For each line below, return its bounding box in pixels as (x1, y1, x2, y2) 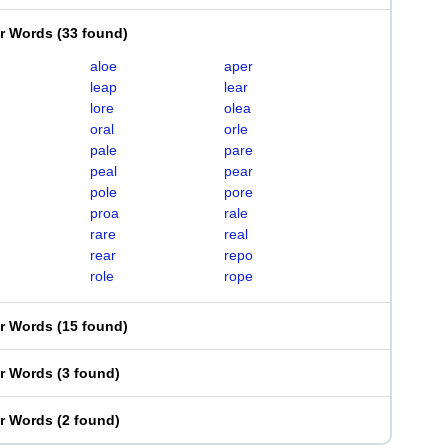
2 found (62, 412, 115, 428)
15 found (62, 318, 123, 334)
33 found (62, 25, 123, 41)
